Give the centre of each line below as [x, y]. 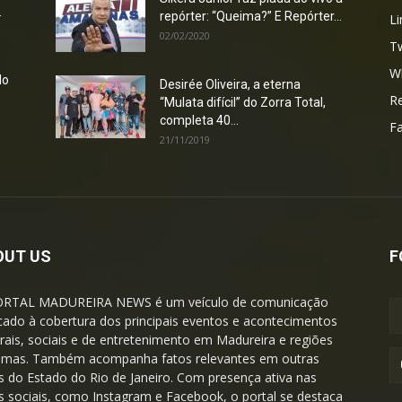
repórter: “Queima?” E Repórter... [251, 16]
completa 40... [199, 120]
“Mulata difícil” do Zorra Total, [243, 102]
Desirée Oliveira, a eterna [230, 84]
